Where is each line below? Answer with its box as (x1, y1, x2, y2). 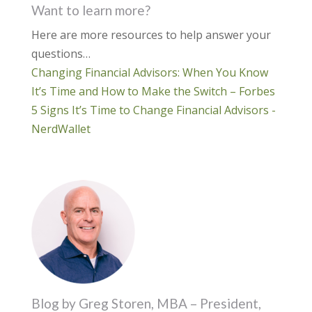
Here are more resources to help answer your (31, 27, 271, 43)
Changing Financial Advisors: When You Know (31, 65, 268, 81)
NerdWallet (31, 121, 91, 137)
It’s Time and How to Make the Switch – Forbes (31, 84, 275, 100)
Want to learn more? (31, 2, 150, 19)
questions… (31, 46, 91, 62)
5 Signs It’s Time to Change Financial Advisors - (31, 102, 276, 118)
